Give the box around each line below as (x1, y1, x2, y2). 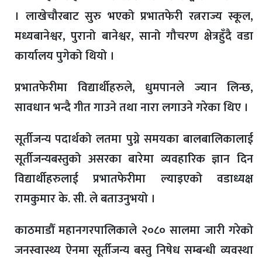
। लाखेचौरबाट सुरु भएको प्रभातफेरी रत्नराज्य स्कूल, (15, 6, 253, 27)
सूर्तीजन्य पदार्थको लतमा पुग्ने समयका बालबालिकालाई (15, 129, 253, 150)
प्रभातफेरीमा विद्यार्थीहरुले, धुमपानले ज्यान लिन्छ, (15, 78, 253, 98)
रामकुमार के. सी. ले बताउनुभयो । (15, 189, 158, 209)
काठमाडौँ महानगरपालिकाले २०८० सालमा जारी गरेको (15, 220, 253, 241)
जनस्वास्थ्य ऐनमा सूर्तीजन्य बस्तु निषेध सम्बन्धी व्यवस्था (15, 240, 253, 261)
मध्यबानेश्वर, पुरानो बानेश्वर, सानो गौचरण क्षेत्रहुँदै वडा (15, 26, 253, 47)
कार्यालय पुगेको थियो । (15, 46, 118, 67)
